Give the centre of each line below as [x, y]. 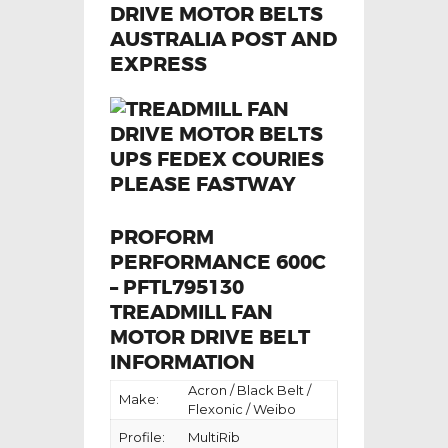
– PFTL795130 [177, 287]
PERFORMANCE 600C [218, 262]
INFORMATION [182, 362]
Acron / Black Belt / [249, 390]
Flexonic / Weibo [242, 409]
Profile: [142, 437]
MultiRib [214, 437]
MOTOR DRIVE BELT [210, 337]
